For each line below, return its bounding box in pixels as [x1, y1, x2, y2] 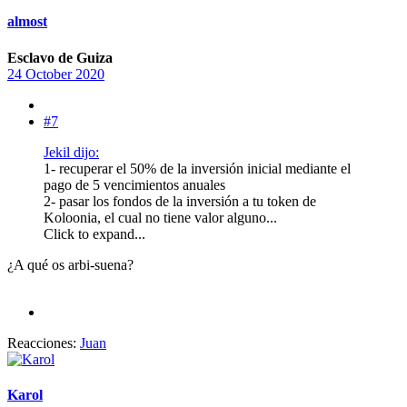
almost [7, 14, 47, 30]
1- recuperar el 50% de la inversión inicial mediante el [44, 160, 351, 176]
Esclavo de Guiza [7, 49, 113, 65]
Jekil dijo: [44, 144, 99, 160]
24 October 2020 [7, 65, 104, 82]
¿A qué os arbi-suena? [7, 256, 134, 273]
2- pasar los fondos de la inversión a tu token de [44, 193, 316, 209]
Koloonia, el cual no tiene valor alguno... [44, 209, 277, 225]
